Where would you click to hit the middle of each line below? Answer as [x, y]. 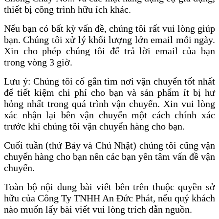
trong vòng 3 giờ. [38, 62]
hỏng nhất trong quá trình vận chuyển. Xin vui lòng [109, 104]
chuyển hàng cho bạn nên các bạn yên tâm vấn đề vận [109, 157]
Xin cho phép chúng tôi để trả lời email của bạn [109, 51]
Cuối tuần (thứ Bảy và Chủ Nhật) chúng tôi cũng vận [109, 145]
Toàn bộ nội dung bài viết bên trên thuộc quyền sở [109, 187]
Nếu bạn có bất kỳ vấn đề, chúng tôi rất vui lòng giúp [109, 29]
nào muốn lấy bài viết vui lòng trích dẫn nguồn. [98, 209]
